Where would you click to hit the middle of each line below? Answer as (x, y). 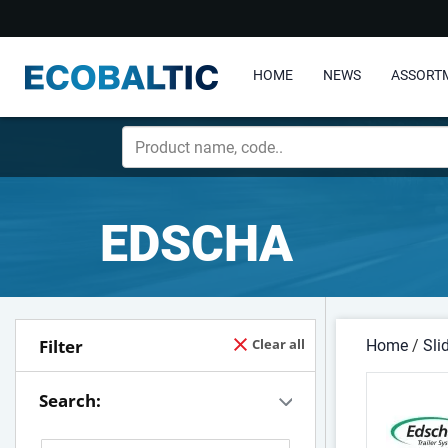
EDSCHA (196, 244)
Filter (61, 346)
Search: (70, 400)
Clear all (278, 344)
